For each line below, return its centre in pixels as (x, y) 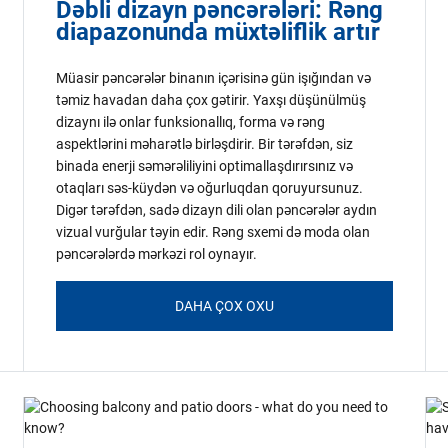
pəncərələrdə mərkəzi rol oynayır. (157, 254)
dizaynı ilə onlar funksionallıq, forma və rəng (191, 122)
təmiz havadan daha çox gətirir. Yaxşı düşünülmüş (211, 100)
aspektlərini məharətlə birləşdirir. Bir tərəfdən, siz (205, 144)
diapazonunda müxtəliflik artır (218, 32)
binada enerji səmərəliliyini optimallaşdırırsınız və (205, 166)
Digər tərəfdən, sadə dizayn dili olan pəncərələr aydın (217, 210)
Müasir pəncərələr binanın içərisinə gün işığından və (214, 78)
